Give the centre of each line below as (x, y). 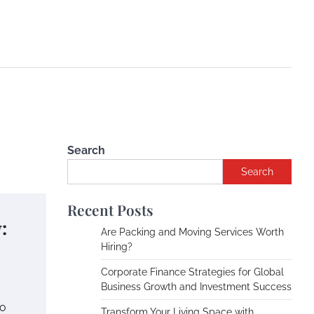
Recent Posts (110, 210)
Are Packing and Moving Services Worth (192, 232)
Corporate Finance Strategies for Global (192, 272)
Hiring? (117, 247)
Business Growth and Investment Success (196, 287)
